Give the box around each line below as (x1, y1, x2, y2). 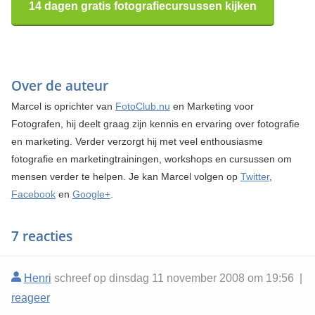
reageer (11, 292, 50, 304)
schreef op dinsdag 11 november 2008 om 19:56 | (51, 272, 302, 285)
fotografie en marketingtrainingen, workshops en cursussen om (11, 153, 292, 165)
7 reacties (11, 227, 72, 246)
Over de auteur (11, 77, 108, 96)
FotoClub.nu (115, 101, 170, 112)
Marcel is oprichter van (11, 101, 115, 112)
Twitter (240, 171, 269, 183)
